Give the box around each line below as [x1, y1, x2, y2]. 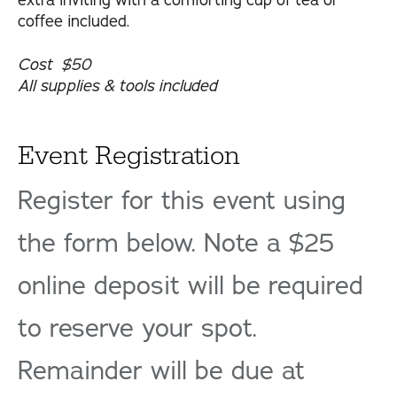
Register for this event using [18, 183, 346, 219]
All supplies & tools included [18, 75, 217, 97]
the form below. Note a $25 [18, 226, 334, 261]
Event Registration [18, 139, 240, 174]
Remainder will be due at [18, 354, 305, 389]
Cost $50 [18, 54, 91, 76]
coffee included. [18, 11, 129, 33]
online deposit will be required [18, 269, 363, 304]
